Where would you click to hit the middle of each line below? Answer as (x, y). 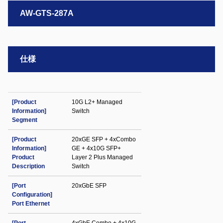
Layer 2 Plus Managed (102, 157)
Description (28, 166)
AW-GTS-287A (47, 13)
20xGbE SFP (89, 186)
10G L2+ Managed (97, 102)
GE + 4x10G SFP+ (96, 148)
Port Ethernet (31, 204)
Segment (25, 120)
